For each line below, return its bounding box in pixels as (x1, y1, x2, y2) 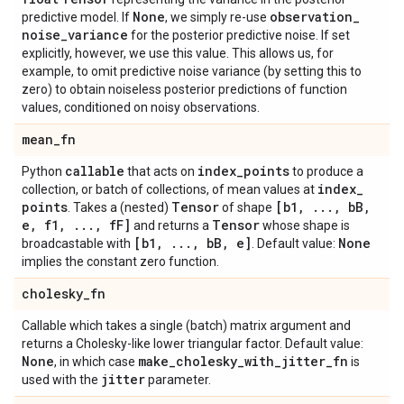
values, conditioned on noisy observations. (22, 100, 260, 115)
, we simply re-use (165, 10, 270, 24)
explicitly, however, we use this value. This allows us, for (22, 46, 334, 60)
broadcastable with (22, 236, 133, 251)
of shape (219, 200, 275, 215)
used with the (22, 372, 101, 387)
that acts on (124, 164, 197, 179)
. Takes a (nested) (68, 200, 171, 215)
